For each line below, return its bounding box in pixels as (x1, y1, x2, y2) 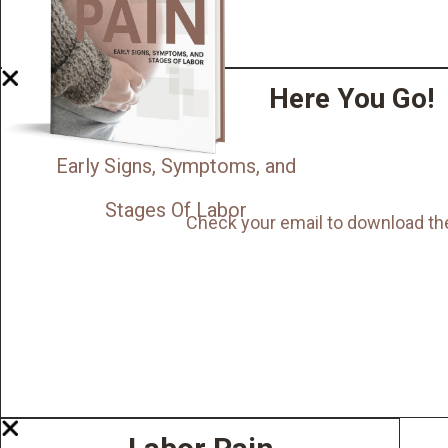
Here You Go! (268, 82, 434, 116)
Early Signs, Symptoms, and (56, 154, 296, 179)
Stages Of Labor (105, 198, 247, 223)
